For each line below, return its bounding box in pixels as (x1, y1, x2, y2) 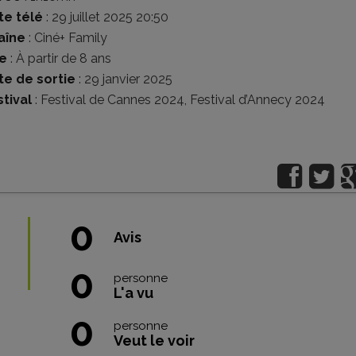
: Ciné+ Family (25, 30, 107, 45)
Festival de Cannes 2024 (41, 92, 184, 107)
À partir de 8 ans (16, 51, 111, 66)
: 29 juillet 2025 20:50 (43, 10, 168, 25)
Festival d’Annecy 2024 (190, 92, 325, 107)
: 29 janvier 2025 (75, 72, 172, 87)
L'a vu (114, 284, 153, 301)
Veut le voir (114, 332, 195, 349)
